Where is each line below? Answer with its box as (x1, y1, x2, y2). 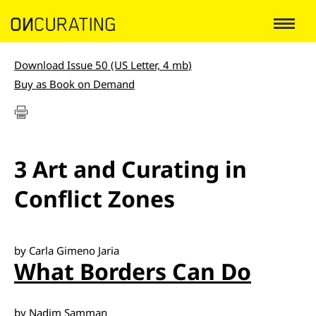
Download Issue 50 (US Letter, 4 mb (14, 58, 188, 72)
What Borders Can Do (14, 256, 251, 286)
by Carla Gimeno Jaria (14, 243, 119, 257)
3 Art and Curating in (14, 154, 247, 184)
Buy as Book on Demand (14, 77, 135, 91)
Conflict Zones (14, 183, 175, 214)
